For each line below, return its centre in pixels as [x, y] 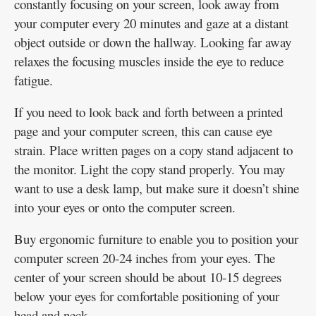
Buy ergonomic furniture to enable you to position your [156, 239]
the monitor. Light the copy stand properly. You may [150, 169]
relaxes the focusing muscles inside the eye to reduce [149, 61]
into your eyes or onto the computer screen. [125, 207]
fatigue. [34, 80]
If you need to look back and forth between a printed [148, 112]
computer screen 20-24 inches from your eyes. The [145, 258]
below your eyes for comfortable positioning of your [147, 296]
